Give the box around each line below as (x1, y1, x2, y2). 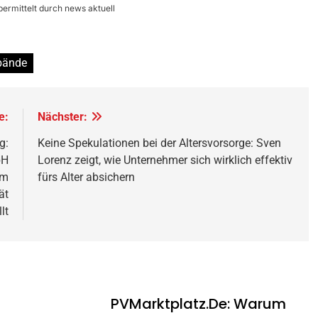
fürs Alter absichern (38, 170, 136, 185)
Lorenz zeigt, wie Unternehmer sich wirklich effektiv (38, 153, 293, 168)
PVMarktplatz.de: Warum (111, 294, 287, 314)
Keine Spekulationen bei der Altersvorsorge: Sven (38, 136, 282, 150)
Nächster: (38, 110, 88, 124)
